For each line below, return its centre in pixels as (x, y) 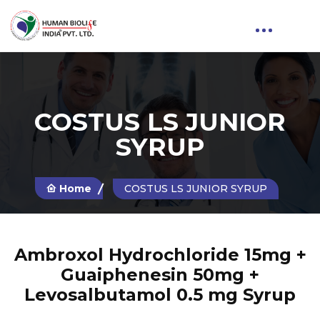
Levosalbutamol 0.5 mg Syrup (160, 295)
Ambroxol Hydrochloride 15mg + (160, 255)
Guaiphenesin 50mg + (160, 275)
